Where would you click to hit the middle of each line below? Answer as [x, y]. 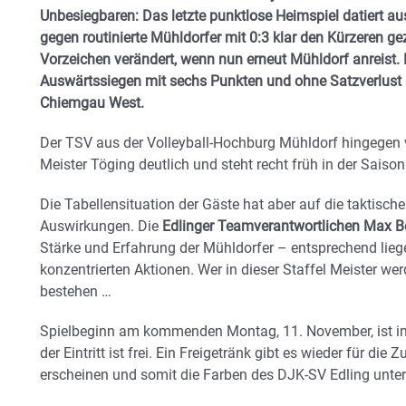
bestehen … [76, 292]
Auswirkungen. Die [99, 227]
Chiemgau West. [92, 103]
